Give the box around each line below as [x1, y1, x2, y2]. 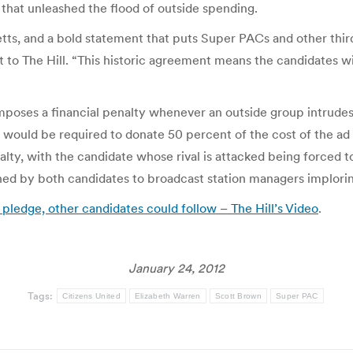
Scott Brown [214, 292, 262, 300]
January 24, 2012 [128, 260, 225, 276]
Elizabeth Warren [134, 292, 201, 300]
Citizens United [62, 292, 121, 300]
